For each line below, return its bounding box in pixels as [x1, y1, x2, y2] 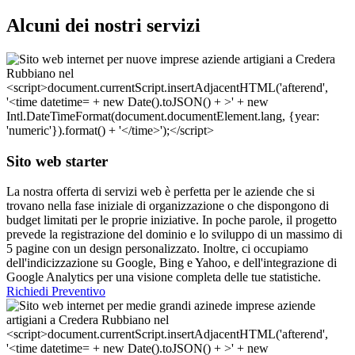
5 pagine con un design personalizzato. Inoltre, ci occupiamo [6, 242, 308, 256]
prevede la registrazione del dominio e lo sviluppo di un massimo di [6, 227, 342, 242]
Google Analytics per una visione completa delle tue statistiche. [6, 270, 321, 284]
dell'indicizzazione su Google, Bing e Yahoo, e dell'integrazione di [6, 256, 337, 270]
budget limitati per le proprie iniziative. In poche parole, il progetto [6, 213, 337, 227]
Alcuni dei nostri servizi [6, 14, 200, 36]
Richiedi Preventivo [6, 284, 105, 299]
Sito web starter [6, 152, 108, 170]
